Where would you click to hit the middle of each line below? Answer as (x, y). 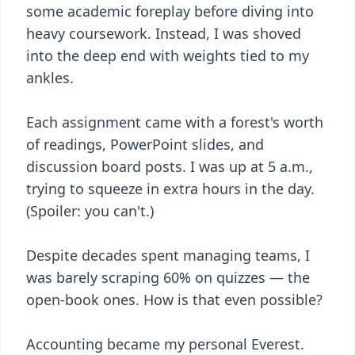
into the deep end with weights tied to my (168, 55)
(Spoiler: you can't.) (90, 211)
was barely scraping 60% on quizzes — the (168, 277)
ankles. (50, 78)
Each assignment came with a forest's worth (175, 122)
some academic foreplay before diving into (170, 11)
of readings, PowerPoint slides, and (145, 144)
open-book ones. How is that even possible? (174, 300)
